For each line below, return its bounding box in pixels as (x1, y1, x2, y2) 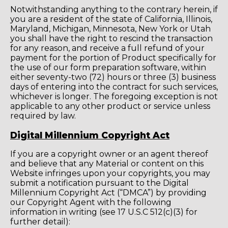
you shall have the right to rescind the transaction (10, 34, 213, 44)
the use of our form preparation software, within (10, 63, 206, 73)
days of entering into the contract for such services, (10, 82, 218, 92)
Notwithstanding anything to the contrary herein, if (10, 5, 218, 15)
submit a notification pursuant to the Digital (10, 178, 189, 188)
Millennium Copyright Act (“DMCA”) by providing (10, 188, 207, 198)
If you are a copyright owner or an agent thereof (10, 149, 208, 159)
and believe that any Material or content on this (10, 159, 204, 169)
